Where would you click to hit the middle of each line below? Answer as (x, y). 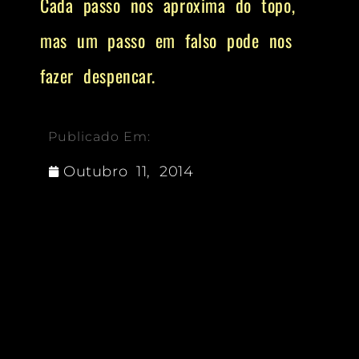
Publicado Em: (99, 137)
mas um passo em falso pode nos (166, 40)
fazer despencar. (98, 76)
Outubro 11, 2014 (129, 172)
